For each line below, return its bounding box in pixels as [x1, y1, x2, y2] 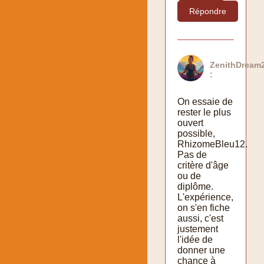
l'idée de [177, 234, 213, 245]
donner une [177, 245, 225, 255]
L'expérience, [177, 192, 233, 202]
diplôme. [177, 181, 213, 192]
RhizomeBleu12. [177, 138, 247, 149]
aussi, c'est [177, 213, 223, 223]
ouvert [177, 117, 203, 128]
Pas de [177, 149, 207, 160]
